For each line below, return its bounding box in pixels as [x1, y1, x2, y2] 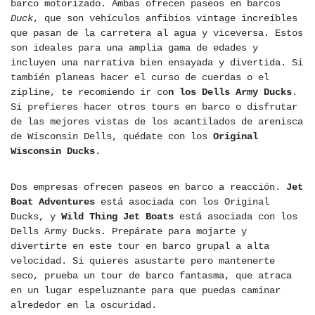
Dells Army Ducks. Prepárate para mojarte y [11, 226, 247, 238]
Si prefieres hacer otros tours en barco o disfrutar [11, 101, 297, 113]
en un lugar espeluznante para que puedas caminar [11, 285, 281, 297]
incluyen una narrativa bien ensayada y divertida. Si [11, 57, 303, 69]
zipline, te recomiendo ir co [11, 86, 168, 98]
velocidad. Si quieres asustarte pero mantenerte [11, 255, 275, 267]
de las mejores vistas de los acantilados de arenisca [11, 116, 303, 128]
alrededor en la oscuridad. [11, 300, 157, 311]
